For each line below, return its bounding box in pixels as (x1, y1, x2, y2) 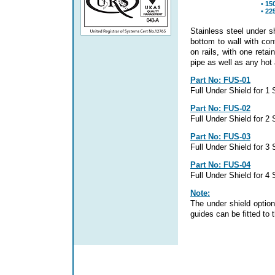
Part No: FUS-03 (190, 132, 250, 141)
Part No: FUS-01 (190, 76, 250, 85)
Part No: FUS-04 (190, 160, 250, 169)
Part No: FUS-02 (190, 104, 250, 113)
